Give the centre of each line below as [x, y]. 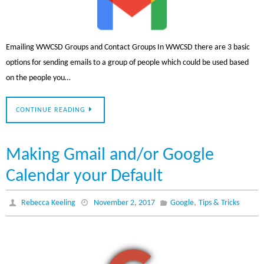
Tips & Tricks [219, 203]
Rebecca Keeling [49, 203]
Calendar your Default [84, 176]
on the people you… [38, 78]
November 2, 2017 [124, 203]
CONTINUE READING [51, 110]
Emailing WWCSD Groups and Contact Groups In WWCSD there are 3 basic [128, 48]
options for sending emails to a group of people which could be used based [127, 63]
